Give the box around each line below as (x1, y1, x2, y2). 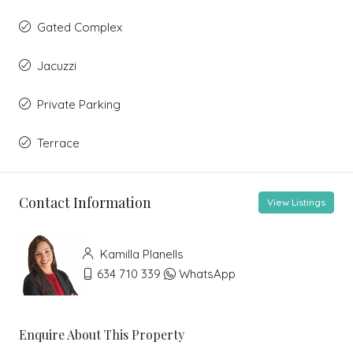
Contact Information (19, 192, 151, 212)
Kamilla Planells (97, 247, 184, 262)
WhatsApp (179, 266, 236, 282)
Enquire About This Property (19, 326, 184, 344)
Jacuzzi (37, 58, 76, 74)
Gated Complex (37, 20, 122, 35)
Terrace (37, 136, 80, 151)
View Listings (267, 196, 325, 209)
